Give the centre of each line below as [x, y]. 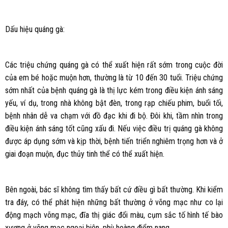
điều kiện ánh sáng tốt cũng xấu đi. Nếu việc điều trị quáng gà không [114, 129]
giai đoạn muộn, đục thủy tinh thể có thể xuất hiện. [84, 154]
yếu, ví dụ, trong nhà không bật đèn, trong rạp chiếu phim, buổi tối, [114, 103]
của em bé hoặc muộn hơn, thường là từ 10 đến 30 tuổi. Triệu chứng [114, 78]
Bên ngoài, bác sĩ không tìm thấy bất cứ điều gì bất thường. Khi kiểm [114, 189]
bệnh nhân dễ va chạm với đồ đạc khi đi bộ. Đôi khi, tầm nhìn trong [114, 116]
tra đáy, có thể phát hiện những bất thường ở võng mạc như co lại [114, 202]
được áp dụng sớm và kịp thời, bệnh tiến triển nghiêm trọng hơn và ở [114, 141]
